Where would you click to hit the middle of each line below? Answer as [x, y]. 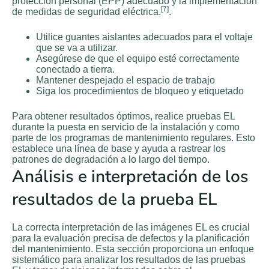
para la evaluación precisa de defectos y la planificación [131, 238]
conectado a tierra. [75, 70]
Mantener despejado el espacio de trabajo [125, 80]
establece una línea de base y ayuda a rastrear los [119, 149]
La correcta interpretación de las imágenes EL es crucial [131, 227]
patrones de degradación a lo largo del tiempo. [111, 160]
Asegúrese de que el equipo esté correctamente [138, 59]
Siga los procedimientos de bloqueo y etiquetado [140, 91]
